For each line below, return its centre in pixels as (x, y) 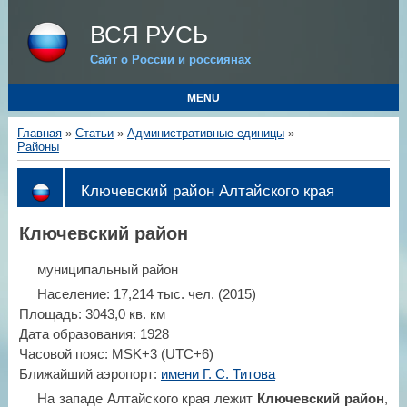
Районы (38, 147)
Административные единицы (205, 133)
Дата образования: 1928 (94, 334)
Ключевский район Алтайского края (207, 190)
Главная (39, 133)
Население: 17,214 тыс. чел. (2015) (146, 294)
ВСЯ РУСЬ (149, 35)
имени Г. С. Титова (218, 374)
